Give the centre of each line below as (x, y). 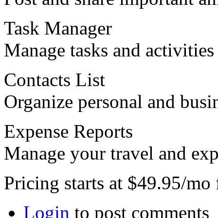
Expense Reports (68, 131)
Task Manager (58, 28)
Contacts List (54, 80)
